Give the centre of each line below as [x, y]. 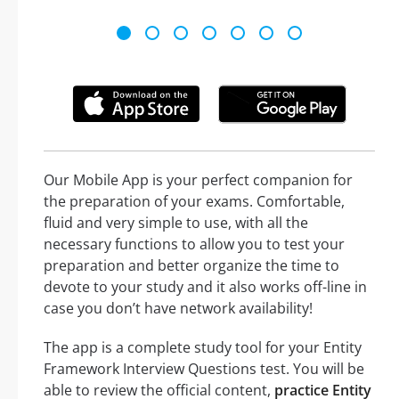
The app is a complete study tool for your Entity [203, 347]
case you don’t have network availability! [178, 308]
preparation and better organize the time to [191, 265]
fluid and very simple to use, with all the [176, 222]
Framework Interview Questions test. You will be [204, 368]
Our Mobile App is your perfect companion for [198, 179]
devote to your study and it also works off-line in [205, 286]
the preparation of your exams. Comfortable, [194, 201]
